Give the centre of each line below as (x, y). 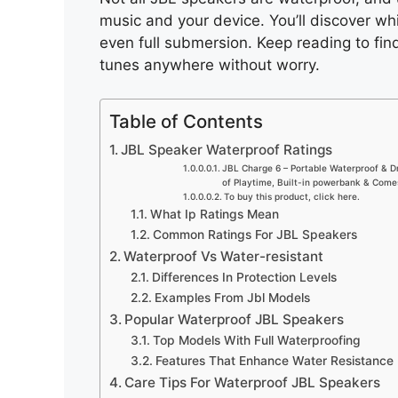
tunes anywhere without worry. (210, 64)
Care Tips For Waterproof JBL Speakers (253, 382)
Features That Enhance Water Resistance (274, 361)
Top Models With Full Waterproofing (256, 340)
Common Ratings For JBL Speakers (255, 235)
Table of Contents (186, 121)
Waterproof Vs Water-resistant (224, 256)
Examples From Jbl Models (232, 298)
